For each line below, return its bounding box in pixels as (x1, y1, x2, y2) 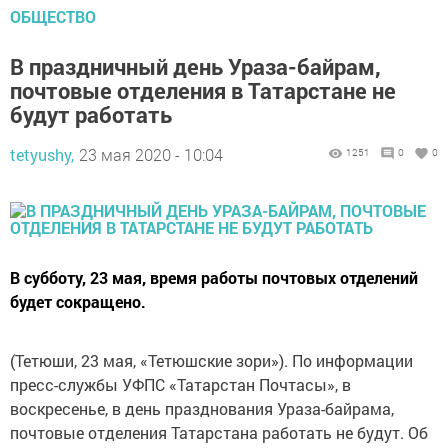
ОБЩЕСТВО (10, 6, 96, 27)
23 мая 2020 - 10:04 (79, 144, 223, 165)
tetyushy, (10, 144, 74, 165)
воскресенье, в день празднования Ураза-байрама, (10, 398, 394, 419)
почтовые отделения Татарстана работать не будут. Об (10, 422, 428, 443)
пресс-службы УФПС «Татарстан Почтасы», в (10, 374, 351, 395)
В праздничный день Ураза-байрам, (10, 52, 381, 81)
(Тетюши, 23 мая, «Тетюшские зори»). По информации (10, 350, 413, 371)
